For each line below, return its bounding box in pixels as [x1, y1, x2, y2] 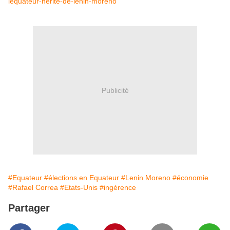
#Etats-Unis [60, 183, 98, 191]
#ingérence [100, 183, 136, 191]
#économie [172, 174, 208, 182]
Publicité [101, 86, 129, 94]
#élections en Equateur [44, 174, 119, 182]
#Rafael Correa [8, 183, 58, 191]
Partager [8, 202, 50, 214]
